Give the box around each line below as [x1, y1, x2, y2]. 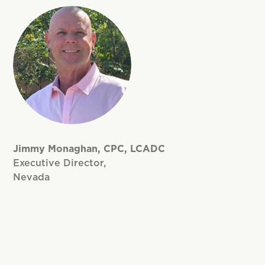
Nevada [13, 172, 50, 182]
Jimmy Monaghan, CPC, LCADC [13, 144, 166, 154]
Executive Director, [13, 158, 106, 168]
